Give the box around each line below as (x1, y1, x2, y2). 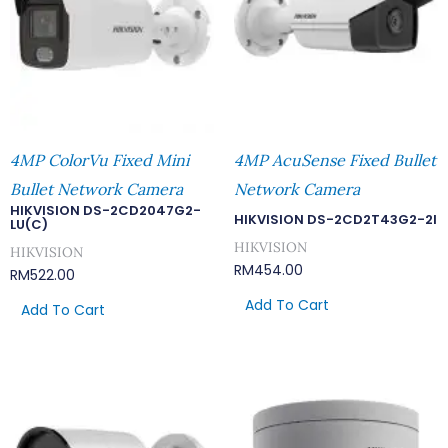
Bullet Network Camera (10, 178, 183, 199)
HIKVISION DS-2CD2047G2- (10, 200, 201, 220)
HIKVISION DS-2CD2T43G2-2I (234, 209, 437, 229)
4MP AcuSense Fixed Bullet (234, 149, 436, 170)
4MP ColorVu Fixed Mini (10, 149, 189, 170)
